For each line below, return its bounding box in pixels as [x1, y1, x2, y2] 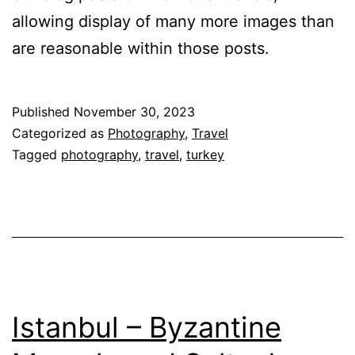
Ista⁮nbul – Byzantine [12, 309, 281, 345]
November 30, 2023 [74, 103, 195, 120]
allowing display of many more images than [12, 11, 334, 31]
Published [12, 103, 74, 120]
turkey [186, 146, 224, 162]
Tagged [12, 146, 61, 162]
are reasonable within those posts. [12, 38, 269, 58]
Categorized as [12, 124, 108, 141]
